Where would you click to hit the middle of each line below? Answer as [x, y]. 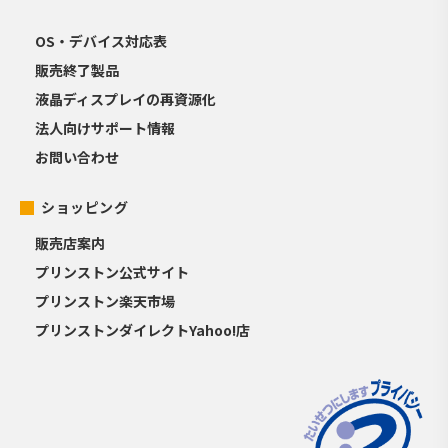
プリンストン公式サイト [112, 271]
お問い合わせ [77, 157]
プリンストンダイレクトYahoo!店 [143, 329]
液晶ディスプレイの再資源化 [126, 99]
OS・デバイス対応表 [101, 41]
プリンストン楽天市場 [105, 300]
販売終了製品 [77, 70]
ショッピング [85, 206]
